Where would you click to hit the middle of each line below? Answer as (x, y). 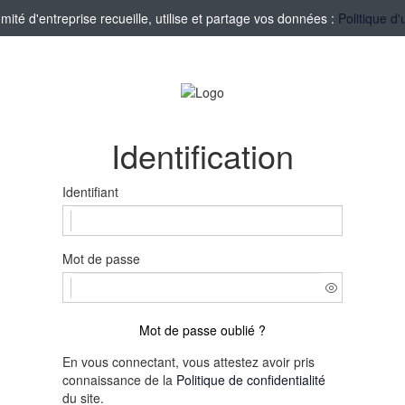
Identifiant (90, 192)
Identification (202, 155)
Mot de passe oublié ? (202, 330)
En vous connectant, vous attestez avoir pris (188, 362)
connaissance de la (119, 380)
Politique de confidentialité (251, 380)
